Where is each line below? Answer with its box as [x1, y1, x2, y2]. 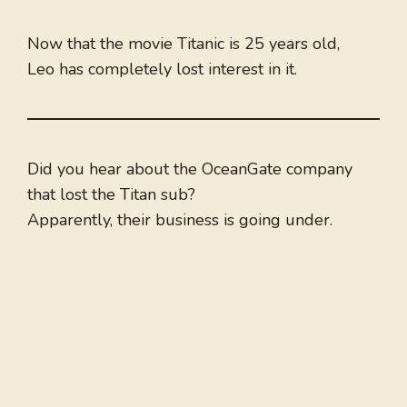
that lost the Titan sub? [27, 184, 195, 206]
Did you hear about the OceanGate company [27, 158, 352, 181]
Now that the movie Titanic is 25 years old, [27, 33, 340, 55]
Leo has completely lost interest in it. [27, 58, 297, 81]
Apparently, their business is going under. [27, 209, 333, 232]
